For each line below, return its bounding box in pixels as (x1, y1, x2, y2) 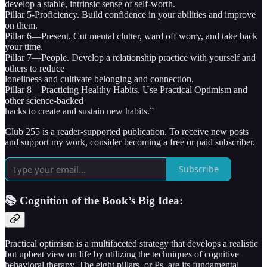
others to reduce (5, 63, 64, 73)
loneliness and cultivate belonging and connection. (5, 73, 194, 84)
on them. (5, 20, 38, 30)
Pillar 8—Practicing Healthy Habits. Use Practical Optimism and (5, 84, 247, 95)
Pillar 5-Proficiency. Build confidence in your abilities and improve (5, 9, 256, 20)
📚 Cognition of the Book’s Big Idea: (5, 194, 183, 207)
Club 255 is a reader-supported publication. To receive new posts (5, 126, 249, 136)
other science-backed (5, 95, 83, 105)
